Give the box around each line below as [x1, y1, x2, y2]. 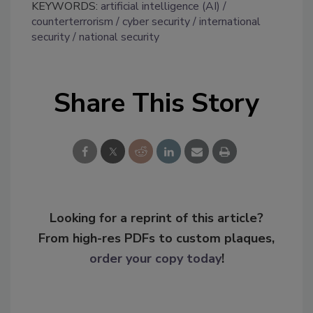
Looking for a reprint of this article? [50, 209, 263, 226]
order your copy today [89, 249, 221, 267]
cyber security [122, 13, 190, 29]
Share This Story [54, 85, 259, 121]
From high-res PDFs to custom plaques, [38, 229, 275, 247]
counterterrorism [31, 13, 113, 29]
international [199, 13, 261, 29]
